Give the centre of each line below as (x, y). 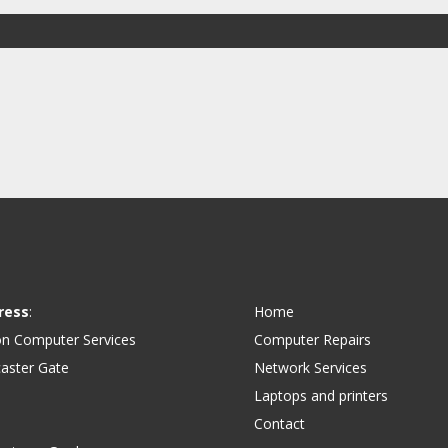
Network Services (310, 368)
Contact (279, 424)
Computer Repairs (312, 340)
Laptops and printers (320, 396)
